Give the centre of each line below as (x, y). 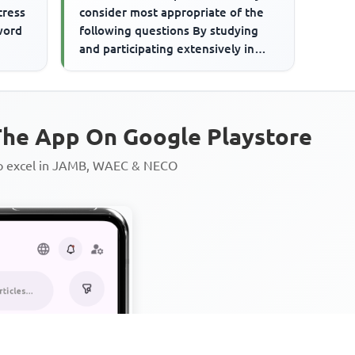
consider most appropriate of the (172, 12)
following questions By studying (169, 30)
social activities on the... (146, 67)
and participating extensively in (167, 48)
